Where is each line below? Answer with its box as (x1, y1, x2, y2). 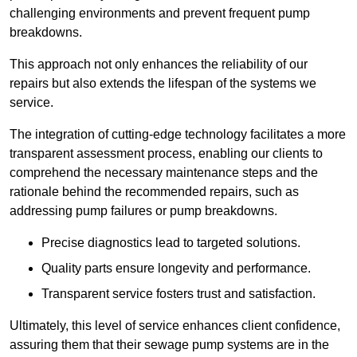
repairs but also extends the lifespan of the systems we (10, 76, 316, 91)
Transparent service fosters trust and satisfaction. (41, 287, 316, 301)
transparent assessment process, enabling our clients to (10, 147, 323, 161)
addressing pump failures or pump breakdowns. (10, 204, 277, 218)
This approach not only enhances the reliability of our (10, 57, 308, 72)
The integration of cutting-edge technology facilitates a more (10, 127, 346, 142)
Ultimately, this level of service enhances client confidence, (10, 319, 340, 333)
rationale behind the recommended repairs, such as (10, 185, 299, 199)
